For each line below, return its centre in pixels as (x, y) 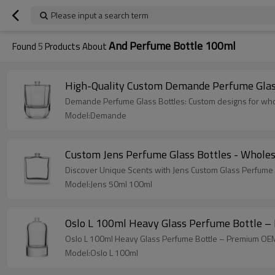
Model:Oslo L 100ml (102, 253)
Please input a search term (100, 15)
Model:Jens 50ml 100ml (109, 184)
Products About (76, 46)
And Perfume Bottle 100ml (172, 46)
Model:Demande (96, 115)
